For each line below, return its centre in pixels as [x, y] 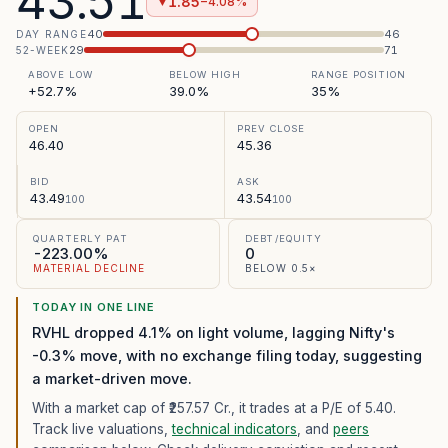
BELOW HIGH [205, 74]
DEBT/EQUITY [284, 238]
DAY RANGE [51, 33]
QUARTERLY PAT [80, 238]
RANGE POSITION [358, 74]
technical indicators [234, 429]
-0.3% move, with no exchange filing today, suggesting [227, 355]
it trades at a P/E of [302, 408]
